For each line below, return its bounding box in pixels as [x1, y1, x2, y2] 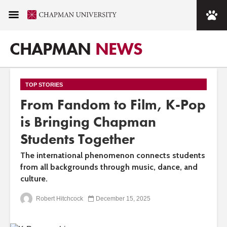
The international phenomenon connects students [20, 150, 205, 160]
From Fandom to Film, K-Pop [20, 96, 206, 113]
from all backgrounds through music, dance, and [20, 162, 198, 172]
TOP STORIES [25, 82, 63, 88]
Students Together [20, 130, 135, 148]
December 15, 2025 [96, 195, 150, 202]
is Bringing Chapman [20, 113, 156, 131]
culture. [20, 174, 48, 183]
